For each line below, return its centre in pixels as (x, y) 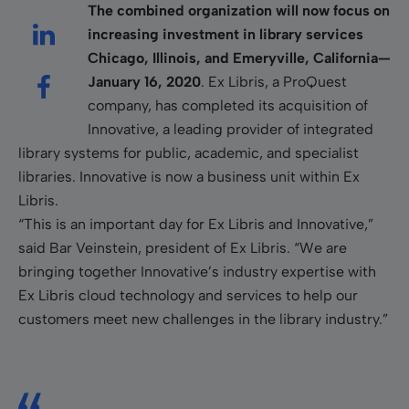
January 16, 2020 (144, 81)
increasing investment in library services (225, 34)
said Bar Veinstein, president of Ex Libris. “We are (183, 247)
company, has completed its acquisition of (228, 105)
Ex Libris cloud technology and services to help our (188, 295)
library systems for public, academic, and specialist (189, 152)
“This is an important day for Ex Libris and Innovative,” (196, 224)
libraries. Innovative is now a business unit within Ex (189, 176)
